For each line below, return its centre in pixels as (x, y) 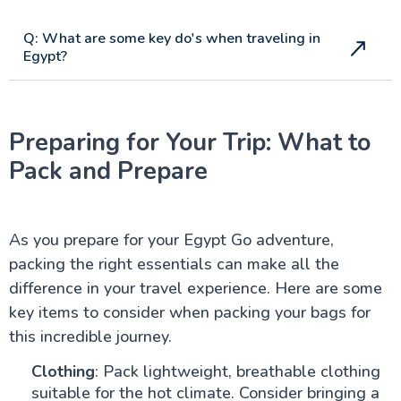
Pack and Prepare (108, 171)
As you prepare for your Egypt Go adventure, (171, 239)
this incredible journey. (90, 336)
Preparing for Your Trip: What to (189, 143)
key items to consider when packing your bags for (189, 312)
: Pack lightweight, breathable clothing (237, 371)
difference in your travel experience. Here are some (195, 288)
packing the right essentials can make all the (174, 264)
